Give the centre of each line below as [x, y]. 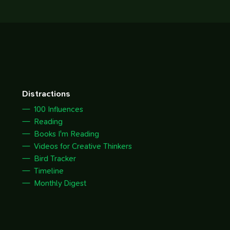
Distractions [46, 94]
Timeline [49, 171]
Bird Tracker [55, 159]
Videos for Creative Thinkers [83, 147]
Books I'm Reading [66, 134]
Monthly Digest [60, 184]
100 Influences [58, 110]
